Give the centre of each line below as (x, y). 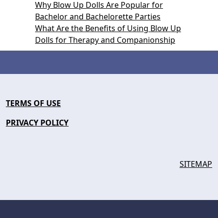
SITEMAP (196, 164)
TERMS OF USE (33, 103)
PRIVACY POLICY (37, 123)
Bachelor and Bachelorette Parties (98, 17)
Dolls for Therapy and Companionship (105, 40)
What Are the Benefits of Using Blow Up (108, 28)
